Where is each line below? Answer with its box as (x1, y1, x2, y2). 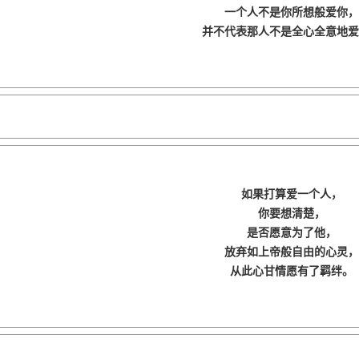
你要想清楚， (258, 206, 325, 220)
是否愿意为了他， (247, 225, 337, 239)
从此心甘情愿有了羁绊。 (230, 264, 353, 277)
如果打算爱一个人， (241, 187, 342, 200)
